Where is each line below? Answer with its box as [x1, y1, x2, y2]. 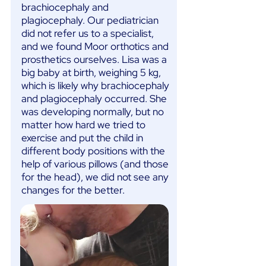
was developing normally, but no [21, 105, 164, 118]
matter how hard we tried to [21, 118, 145, 131]
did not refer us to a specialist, [21, 27, 154, 40]
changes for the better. [21, 183, 125, 197]
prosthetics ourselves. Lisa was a [21, 53, 167, 66]
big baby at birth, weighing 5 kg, [21, 66, 161, 79]
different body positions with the [21, 144, 165, 157]
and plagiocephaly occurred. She [21, 92, 167, 105]
